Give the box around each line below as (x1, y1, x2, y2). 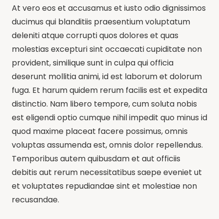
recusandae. (12, 194, 59, 205)
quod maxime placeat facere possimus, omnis (12, 126, 188, 137)
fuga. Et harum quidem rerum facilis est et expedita (12, 85, 207, 96)
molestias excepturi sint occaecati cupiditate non (12, 44, 202, 55)
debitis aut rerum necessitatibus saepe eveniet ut (12, 167, 202, 178)
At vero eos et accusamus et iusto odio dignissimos (12, 2, 206, 14)
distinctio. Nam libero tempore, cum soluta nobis (12, 98, 197, 109)
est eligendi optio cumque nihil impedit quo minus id (12, 112, 207, 123)
